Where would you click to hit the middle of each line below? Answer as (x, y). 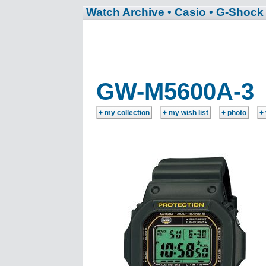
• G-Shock (236, 12)
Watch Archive (125, 12)
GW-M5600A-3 (175, 91)
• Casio (187, 12)
